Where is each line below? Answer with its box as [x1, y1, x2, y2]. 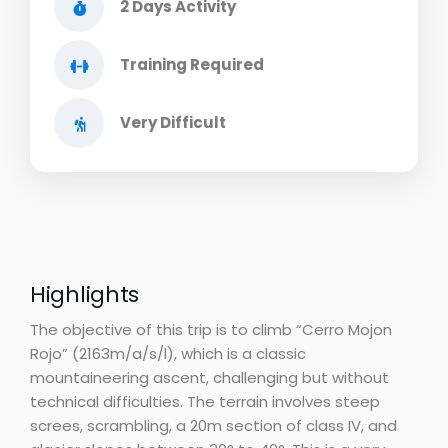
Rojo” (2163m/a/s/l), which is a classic [30, 343, 306, 364]
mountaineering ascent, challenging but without [30, 367, 389, 388]
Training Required [120, 54, 264, 75]
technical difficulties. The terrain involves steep [30, 391, 380, 412]
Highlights [30, 279, 139, 310]
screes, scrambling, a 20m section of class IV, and [30, 415, 397, 436]
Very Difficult [120, 112, 226, 133]
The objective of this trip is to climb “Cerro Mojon [30, 319, 392, 340]
